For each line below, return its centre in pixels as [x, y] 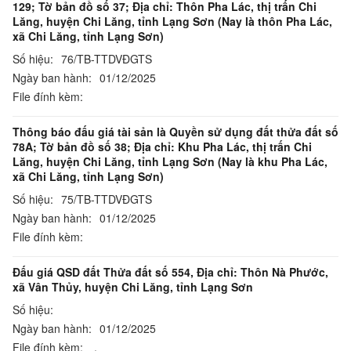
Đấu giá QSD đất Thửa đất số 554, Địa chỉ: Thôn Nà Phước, [170, 272]
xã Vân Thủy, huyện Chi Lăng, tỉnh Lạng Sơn [133, 287]
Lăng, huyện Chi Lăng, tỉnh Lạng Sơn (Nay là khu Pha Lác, [170, 161]
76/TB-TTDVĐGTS [107, 59]
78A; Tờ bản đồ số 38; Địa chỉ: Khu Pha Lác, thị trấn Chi [162, 147]
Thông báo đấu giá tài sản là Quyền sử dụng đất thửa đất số [175, 132]
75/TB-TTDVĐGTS [107, 199]
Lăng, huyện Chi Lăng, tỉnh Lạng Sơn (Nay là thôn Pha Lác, [172, 21]
